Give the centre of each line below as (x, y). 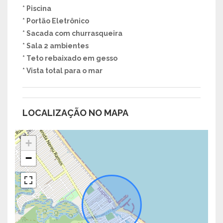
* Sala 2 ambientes (56, 46)
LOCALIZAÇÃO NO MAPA (75, 113)
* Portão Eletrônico (56, 21)
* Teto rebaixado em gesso (70, 58)
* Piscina (37, 9)
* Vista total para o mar (62, 71)
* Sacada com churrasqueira (72, 34)
